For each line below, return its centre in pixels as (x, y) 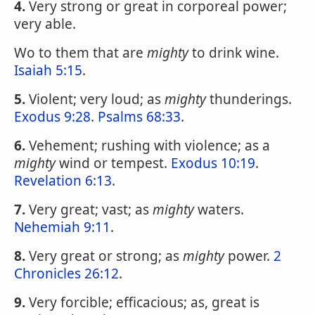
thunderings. (249, 99)
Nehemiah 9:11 (62, 227)
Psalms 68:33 (139, 117)
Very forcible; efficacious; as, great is (142, 302)
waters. (219, 210)
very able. (45, 24)
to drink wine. (234, 53)
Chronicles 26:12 (66, 274)
